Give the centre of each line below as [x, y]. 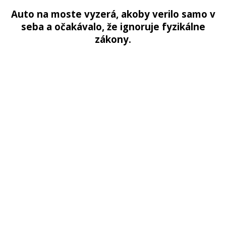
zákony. [113, 39]
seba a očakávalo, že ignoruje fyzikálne [113, 26]
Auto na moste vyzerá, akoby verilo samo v [113, 14]
